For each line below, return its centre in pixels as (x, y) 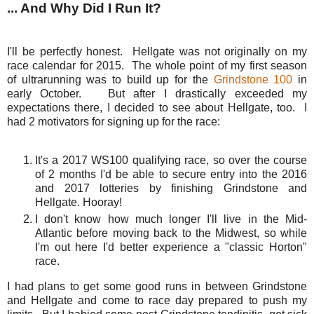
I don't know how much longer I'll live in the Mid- (171, 219)
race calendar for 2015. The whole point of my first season (157, 65)
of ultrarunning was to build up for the (110, 79)
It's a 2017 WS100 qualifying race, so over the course (171, 161)
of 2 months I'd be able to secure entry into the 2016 (171, 175)
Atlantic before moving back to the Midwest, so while (171, 233)
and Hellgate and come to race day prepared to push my (157, 301)
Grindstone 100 (253, 79)
